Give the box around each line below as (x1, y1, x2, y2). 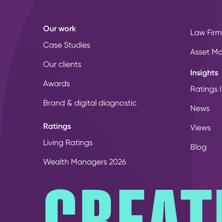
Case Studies (43, 40, 90, 50)
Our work (43, 24, 76, 34)
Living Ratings (43, 138, 93, 148)
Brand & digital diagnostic (43, 98, 137, 108)
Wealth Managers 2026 (43, 157, 126, 167)
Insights (190, 67, 218, 77)
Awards (43, 79, 70, 89)
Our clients (43, 59, 81, 69)
